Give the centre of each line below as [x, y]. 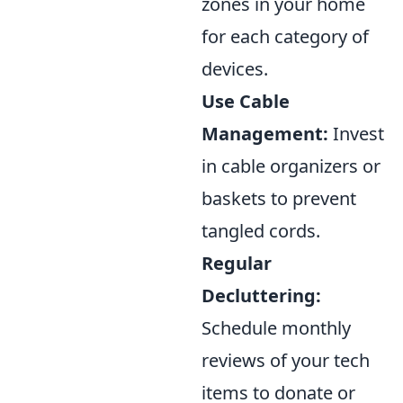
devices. [235, 69]
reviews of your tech [286, 361]
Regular [237, 264]
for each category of [285, 37]
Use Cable [246, 102]
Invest [356, 134]
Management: [265, 134]
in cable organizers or [291, 166]
